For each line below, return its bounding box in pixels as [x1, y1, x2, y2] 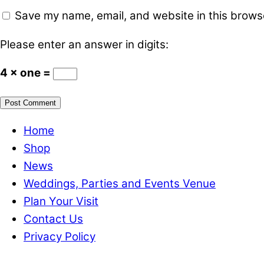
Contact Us [24, 212, 83, 226]
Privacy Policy [24, 229, 95, 243]
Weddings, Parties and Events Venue [24, 176, 216, 190]
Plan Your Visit [24, 194, 98, 208]
